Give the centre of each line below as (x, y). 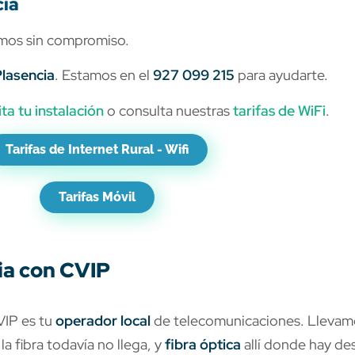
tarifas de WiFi (279, 110)
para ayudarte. (281, 75)
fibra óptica (203, 344)
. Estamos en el (104, 75)
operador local (103, 320)
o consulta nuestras (168, 110)
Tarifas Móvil (97, 197)
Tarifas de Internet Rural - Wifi (97, 149)
